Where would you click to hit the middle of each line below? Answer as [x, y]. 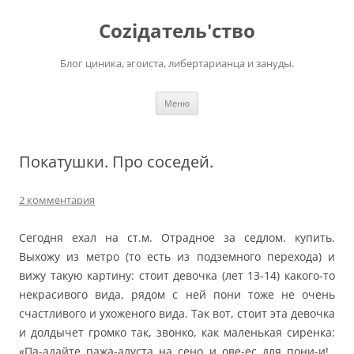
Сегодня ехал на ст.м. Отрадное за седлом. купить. [177, 237]
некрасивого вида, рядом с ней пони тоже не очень [177, 294]
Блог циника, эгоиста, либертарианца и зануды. [177, 63]
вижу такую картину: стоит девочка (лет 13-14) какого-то [177, 275]
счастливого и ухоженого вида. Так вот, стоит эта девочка [177, 313]
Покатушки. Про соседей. [116, 162]
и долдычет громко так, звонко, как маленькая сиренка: [177, 332]
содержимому [55, 26]
